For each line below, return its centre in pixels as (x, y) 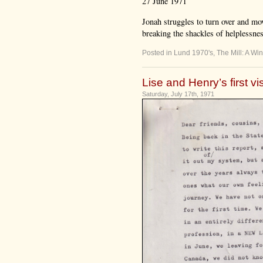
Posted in (158, 53)
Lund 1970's (193, 53)
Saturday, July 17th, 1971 (178, 94)
